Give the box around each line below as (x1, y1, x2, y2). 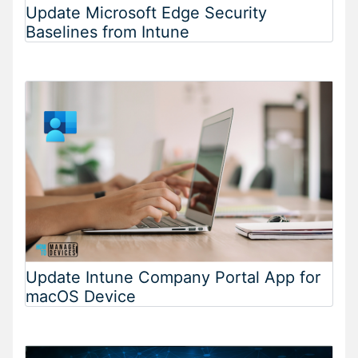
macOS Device (26, 286, 136, 306)
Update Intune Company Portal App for (26, 267, 320, 287)
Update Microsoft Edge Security (26, 2, 267, 22)
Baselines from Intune (26, 22, 189, 42)
